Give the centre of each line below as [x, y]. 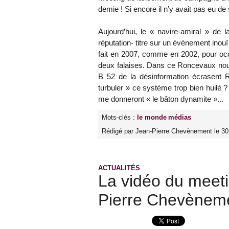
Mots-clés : [119, 118]
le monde [152, 118]
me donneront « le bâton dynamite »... [161, 99]
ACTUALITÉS [119, 168]
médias [180, 118]
